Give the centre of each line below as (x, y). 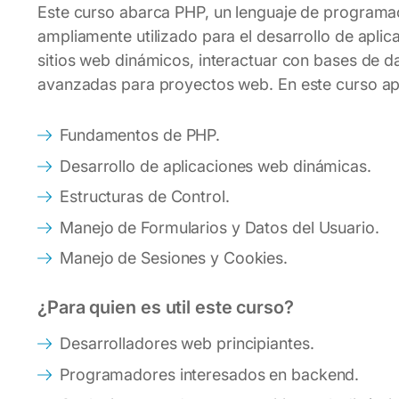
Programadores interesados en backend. (210, 374)
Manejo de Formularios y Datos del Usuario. (220, 227)
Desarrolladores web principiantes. (187, 343)
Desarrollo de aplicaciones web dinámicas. (216, 166)
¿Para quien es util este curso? (166, 307)
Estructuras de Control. (145, 196)
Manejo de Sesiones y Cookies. (174, 258)
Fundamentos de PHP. (140, 135)
